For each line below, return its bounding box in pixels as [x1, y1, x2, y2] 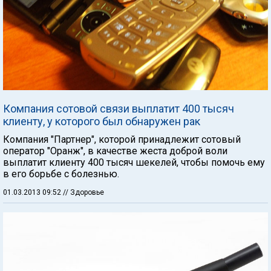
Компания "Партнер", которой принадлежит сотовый [3, 134, 241, 145]
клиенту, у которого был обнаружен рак [3, 115, 200, 128]
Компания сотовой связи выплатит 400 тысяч [3, 102, 234, 115]
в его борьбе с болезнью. [3, 168, 119, 180]
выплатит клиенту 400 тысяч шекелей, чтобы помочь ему [3, 157, 265, 168]
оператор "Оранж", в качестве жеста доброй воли [3, 145, 227, 157]
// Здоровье [63, 188, 104, 197]
